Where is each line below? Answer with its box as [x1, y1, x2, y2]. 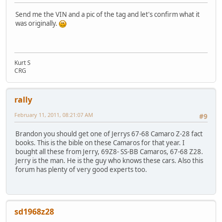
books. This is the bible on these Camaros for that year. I [15, 138, 185, 147]
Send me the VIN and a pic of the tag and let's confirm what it [15, 9, 200, 19]
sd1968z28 [14, 206, 54, 217]
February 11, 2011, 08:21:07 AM [14, 111, 93, 119]
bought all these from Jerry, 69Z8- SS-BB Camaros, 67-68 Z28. [15, 147, 203, 156]
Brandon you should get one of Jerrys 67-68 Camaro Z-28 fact [15, 129, 203, 138]
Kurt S [14, 58, 31, 67]
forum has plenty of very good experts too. [15, 165, 147, 174]
